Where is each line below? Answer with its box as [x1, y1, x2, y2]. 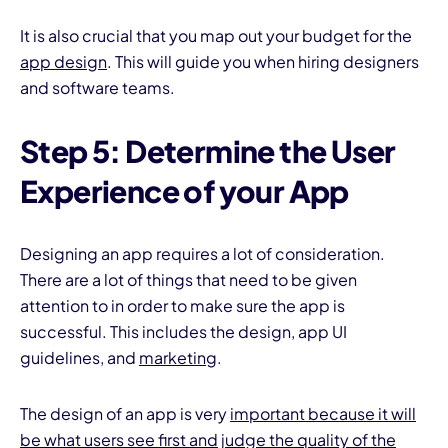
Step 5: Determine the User [20, 132, 396, 171]
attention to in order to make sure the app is [20, 295, 345, 317]
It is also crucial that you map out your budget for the [20, 25, 412, 47]
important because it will [230, 403, 416, 425]
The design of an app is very [20, 403, 230, 425]
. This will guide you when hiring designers [107, 51, 419, 73]
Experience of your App [20, 172, 349, 211]
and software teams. [20, 77, 175, 99]
